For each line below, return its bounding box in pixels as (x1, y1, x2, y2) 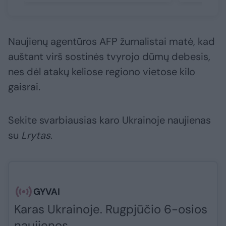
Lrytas (21, 128, 50, 142)
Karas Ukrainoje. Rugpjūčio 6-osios (14, 201, 207, 217)
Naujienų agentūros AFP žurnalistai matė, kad (8, 34, 215, 48)
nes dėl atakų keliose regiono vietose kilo (8, 65, 195, 78)
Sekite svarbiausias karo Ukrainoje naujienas (8, 113, 211, 127)
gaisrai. (8, 80, 40, 93)
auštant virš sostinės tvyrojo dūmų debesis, (8, 49, 210, 63)
